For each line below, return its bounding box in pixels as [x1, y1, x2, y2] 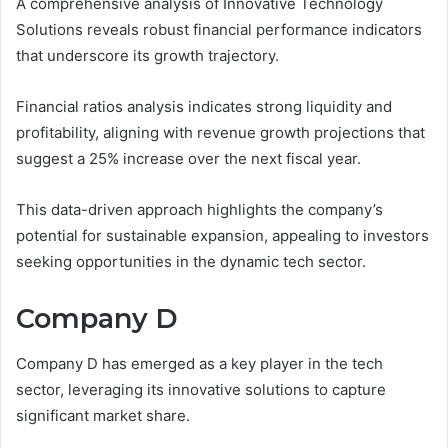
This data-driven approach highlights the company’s [16, 200, 383, 220]
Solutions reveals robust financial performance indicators [16, 20, 422, 40]
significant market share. [16, 405, 190, 425]
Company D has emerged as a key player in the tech [16, 353, 383, 373]
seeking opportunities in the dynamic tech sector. [16, 252, 366, 272]
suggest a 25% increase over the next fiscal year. [16, 149, 361, 169]
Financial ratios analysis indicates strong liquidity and [16, 97, 392, 117]
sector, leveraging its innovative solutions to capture [16, 379, 386, 399]
